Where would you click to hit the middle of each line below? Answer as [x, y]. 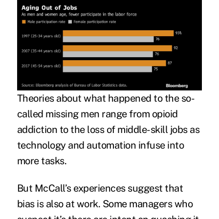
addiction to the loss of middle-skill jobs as [108, 129]
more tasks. [42, 161]
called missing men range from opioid [97, 114]
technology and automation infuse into [100, 145]
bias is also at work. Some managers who [105, 204]
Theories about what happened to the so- [106, 98]
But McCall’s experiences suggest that [100, 188]
